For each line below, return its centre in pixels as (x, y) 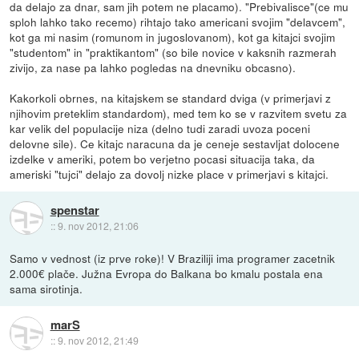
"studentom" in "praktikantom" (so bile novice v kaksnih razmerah (173, 52)
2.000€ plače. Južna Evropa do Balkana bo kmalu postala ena (167, 273)
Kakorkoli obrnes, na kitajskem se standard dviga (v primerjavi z (171, 97)
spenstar (75, 210)
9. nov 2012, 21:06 (98, 226)
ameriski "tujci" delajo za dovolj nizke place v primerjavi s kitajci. (169, 173)
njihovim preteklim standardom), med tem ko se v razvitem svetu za (179, 113)
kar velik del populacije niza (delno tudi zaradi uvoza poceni (160, 128)
